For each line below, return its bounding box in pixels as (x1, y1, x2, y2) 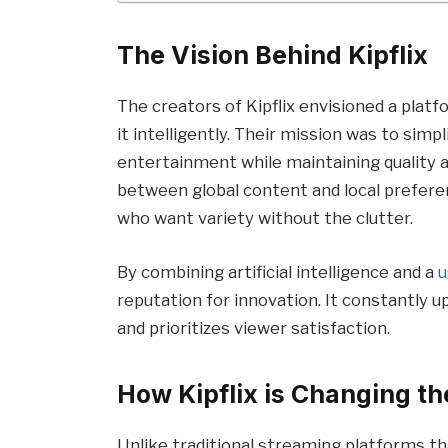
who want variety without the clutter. (117, 208, 414, 229)
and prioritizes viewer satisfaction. (117, 317, 391, 338)
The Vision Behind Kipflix (117, 39, 429, 70)
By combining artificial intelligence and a (117, 261, 439, 282)
